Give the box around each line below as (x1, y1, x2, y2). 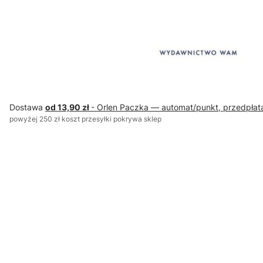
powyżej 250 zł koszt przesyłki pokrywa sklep (9, 114, 161, 124)
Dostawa (9, 102, 45, 113)
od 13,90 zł (45, 102, 91, 113)
